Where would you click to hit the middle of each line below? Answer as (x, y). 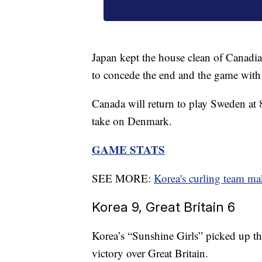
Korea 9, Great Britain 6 (163, 207)
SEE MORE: (123, 178)
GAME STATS (128, 150)
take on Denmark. (132, 121)
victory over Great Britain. (150, 253)
